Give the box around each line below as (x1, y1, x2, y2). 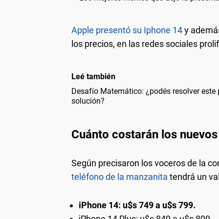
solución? (71, 96, 105, 106)
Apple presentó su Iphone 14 (71, 24, 182, 35)
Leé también (71, 71, 115, 81)
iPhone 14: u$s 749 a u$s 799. (79, 199, 196, 210)
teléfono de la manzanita (71, 171, 168, 182)
